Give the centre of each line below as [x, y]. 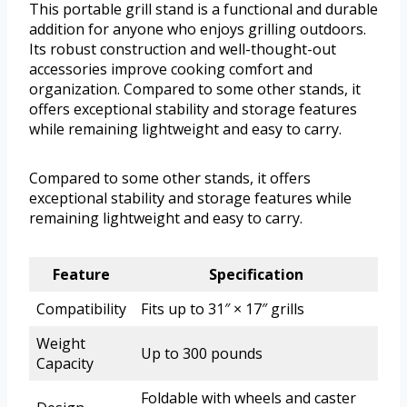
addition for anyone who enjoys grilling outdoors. [198, 30]
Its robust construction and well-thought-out [183, 50]
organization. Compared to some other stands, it [195, 89]
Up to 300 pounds [202, 354]
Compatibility [81, 309]
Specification [256, 275]
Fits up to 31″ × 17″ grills [223, 309]
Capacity [65, 364]
